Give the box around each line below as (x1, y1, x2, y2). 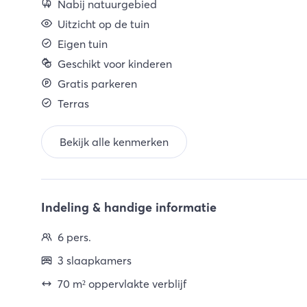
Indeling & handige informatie (41, 199, 217, 215)
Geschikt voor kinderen (58, 57, 172, 71)
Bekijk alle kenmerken (60, 135, 169, 149)
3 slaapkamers (58, 254, 132, 267)
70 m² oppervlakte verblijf (58, 277, 186, 291)
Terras (58, 97, 89, 110)
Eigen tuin (58, 37, 108, 51)
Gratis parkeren (58, 77, 137, 90)
